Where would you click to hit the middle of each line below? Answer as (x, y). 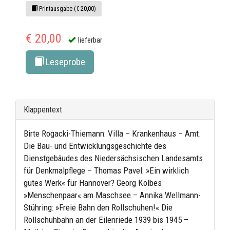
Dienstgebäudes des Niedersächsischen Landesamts (113, 158)
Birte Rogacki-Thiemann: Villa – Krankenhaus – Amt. (112, 134)
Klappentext (43, 110)
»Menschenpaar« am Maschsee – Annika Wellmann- (112, 195)
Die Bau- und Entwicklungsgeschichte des (95, 146)
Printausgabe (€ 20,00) (67, 9)
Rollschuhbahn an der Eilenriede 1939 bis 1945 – (106, 220)
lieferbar (90, 40)
